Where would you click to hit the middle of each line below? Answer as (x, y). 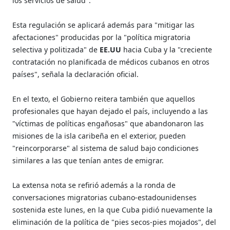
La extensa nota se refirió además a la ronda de (94, 185)
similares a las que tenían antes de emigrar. (88, 160)
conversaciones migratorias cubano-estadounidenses (105, 197)
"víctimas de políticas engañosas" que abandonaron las (108, 123)
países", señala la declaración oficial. (76, 74)
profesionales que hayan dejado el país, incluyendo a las (110, 111)
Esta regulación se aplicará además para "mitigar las (104, 25)
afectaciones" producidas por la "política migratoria (102, 37)
